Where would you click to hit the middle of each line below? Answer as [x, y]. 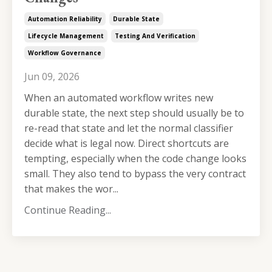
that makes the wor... [71, 189]
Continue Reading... [68, 210]
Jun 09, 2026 [52, 76]
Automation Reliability [65, 19]
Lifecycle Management [66, 36]
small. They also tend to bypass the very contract [135, 174]
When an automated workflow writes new [119, 98]
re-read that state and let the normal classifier [129, 128]
